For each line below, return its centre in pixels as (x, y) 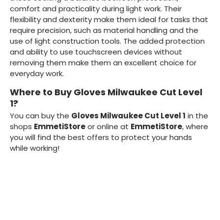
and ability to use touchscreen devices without (96, 52)
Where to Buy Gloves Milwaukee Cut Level (106, 92)
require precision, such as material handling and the (104, 30)
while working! (35, 148)
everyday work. (37, 73)
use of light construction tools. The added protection (107, 41)
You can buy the (41, 116)
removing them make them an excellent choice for (103, 62)
